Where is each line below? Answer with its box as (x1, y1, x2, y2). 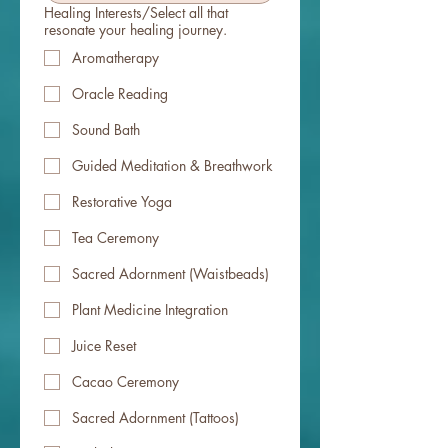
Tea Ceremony (72, 228, 159, 248)
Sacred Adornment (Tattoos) (72, 408, 239, 428)
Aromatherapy (72, 48, 159, 68)
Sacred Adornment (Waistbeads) (72, 264, 269, 284)
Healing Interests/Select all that (44, 3, 228, 23)
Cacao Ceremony (72, 372, 179, 392)
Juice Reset (72, 336, 136, 356)
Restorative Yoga (72, 192, 172, 212)
